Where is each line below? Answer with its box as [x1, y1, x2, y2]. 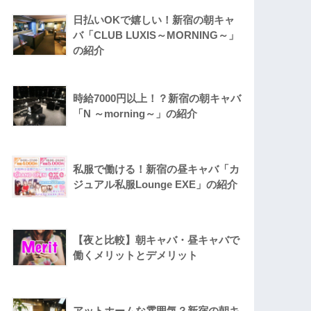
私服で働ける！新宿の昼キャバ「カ [73, 163, 240, 176]
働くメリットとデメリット [73, 249, 199, 262]
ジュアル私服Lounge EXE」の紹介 [73, 178, 238, 191]
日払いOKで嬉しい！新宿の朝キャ [73, 14, 235, 26]
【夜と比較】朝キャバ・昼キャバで [73, 234, 240, 246]
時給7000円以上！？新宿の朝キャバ [73, 92, 242, 105]
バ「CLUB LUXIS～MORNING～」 [73, 29, 239, 42]
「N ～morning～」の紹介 [73, 108, 198, 120]
